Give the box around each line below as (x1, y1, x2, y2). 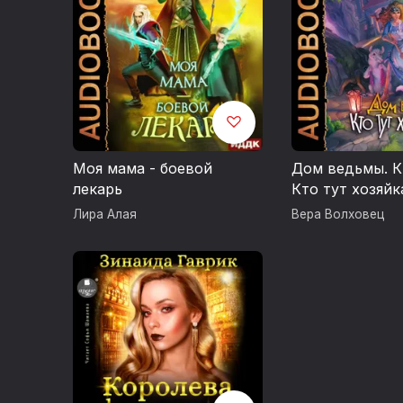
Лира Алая (72, 206, 137, 221)
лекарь (72, 179, 122, 198)
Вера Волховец (291, 206, 385, 221)
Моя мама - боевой (72, 158, 212, 177)
